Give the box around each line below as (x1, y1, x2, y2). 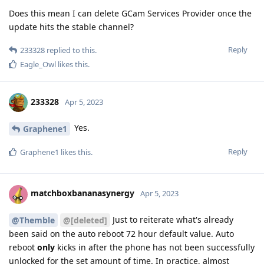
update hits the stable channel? (9, 21, 134, 32)
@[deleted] (63, 214, 107, 226)
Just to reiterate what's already (110, 213, 233, 225)
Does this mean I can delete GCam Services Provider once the (9, 7, 252, 19)
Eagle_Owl (20, 58, 56, 70)
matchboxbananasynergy (31, 187, 134, 199)
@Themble (12, 214, 55, 226)
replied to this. (45, 44, 97, 55)
